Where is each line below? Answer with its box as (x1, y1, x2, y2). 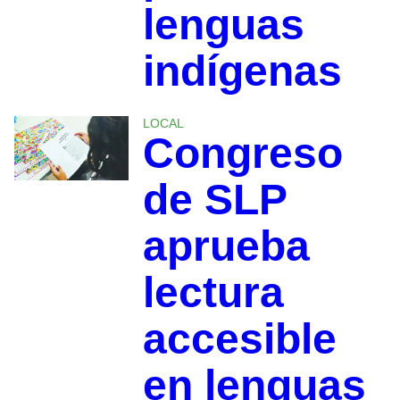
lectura (142, 268, 284, 316)
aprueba (142, 221, 310, 270)
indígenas (142, 46, 342, 95)
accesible (142, 314, 337, 362)
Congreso (142, 129, 343, 177)
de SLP (142, 175, 287, 223)
